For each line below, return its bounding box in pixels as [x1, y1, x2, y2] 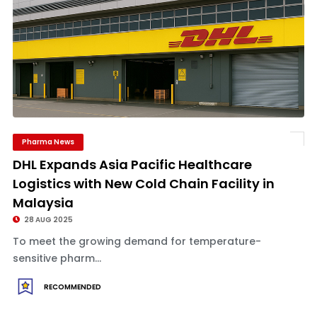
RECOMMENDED [43, 282, 101, 292]
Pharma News [21, 137, 74, 147]
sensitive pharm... [12, 251, 101, 265]
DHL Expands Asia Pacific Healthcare [12, 156, 252, 173]
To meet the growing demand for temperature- [12, 234, 261, 248]
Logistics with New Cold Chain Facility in [12, 175, 275, 192]
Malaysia [12, 194, 74, 212]
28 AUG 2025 [22, 214, 73, 225]
